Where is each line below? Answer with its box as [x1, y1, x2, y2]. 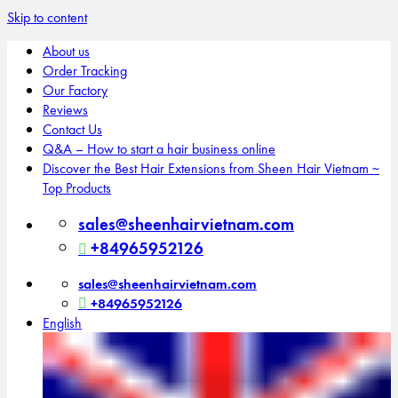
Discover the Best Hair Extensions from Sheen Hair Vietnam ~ [43, 158, 379, 178]
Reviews [43, 99, 88, 119]
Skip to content [7, 7, 87, 27]
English [43, 313, 82, 332]
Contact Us [43, 119, 102, 139]
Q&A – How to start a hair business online [43, 139, 275, 158]
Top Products [43, 178, 111, 197]
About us [43, 41, 90, 60]
